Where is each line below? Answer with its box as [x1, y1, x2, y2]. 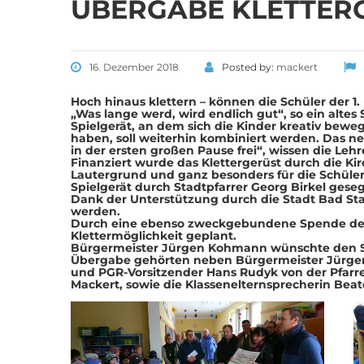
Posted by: [222, 61, 276, 74]
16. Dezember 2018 [89, 61, 179, 74]
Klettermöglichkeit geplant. [71, 228, 236, 244]
